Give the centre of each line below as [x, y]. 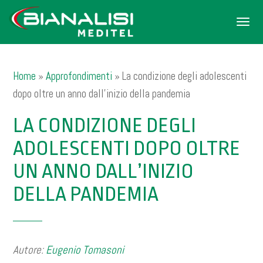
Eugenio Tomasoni [85, 250]
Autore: [30, 250]
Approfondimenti [79, 76]
